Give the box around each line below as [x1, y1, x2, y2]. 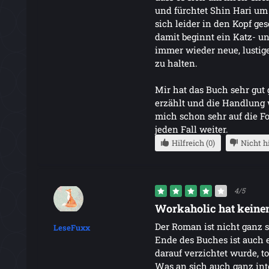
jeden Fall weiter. [154, 122, 228, 135]
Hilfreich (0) [171, 137, 215, 148]
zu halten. [154, 56, 198, 69]
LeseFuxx [53, 222, 91, 233]
